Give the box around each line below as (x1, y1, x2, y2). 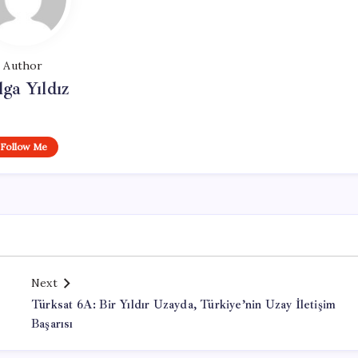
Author (3, 58, 43, 73)
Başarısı (31, 316, 74, 332)
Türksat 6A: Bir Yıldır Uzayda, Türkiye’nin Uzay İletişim (31, 297, 336, 312)
